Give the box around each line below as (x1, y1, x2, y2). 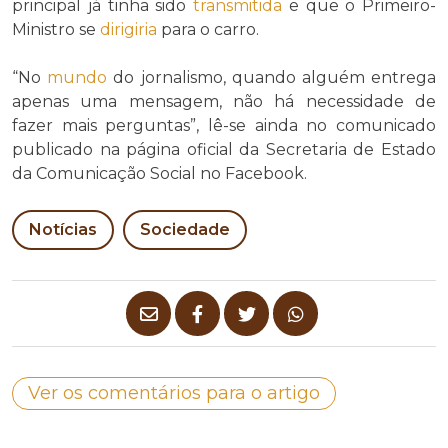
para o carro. (157, 20, 259, 40)
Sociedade (140, 220, 230, 240)
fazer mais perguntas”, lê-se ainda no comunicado (12, 116, 436, 136)
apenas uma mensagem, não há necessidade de (12, 92, 436, 112)
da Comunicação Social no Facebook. (12, 164, 307, 184)
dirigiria (100, 20, 157, 40)
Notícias (29, 220, 97, 240)
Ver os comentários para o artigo (28, 382, 320, 405)
